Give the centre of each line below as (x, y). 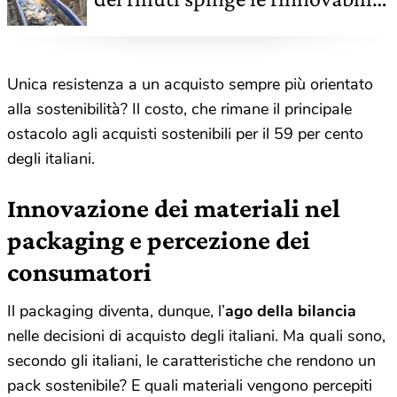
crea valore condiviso (190, 25)
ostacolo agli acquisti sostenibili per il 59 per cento (185, 134)
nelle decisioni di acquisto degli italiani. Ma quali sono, (196, 336)
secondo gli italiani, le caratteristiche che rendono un (191, 361)
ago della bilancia (291, 311)
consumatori (79, 272)
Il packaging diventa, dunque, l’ (116, 311)
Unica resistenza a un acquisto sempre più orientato (190, 84)
